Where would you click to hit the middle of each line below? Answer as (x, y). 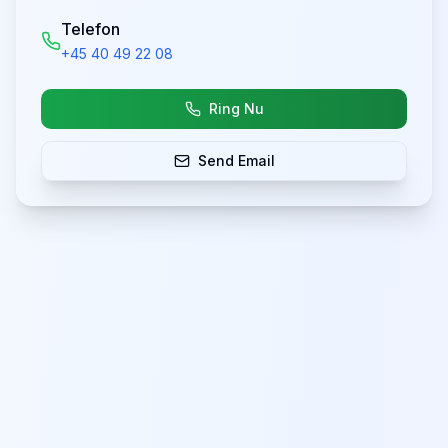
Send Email (236, 160)
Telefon (90, 29)
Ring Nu (236, 108)
